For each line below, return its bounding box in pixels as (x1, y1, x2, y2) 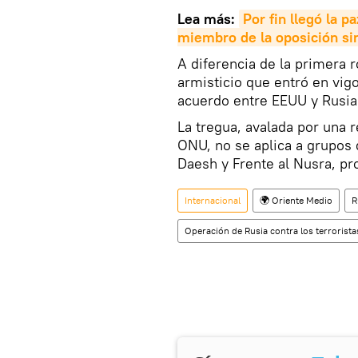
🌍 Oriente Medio (260, 194, 332, 207)
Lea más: (177, 10, 239, 29)
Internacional (185, 194, 241, 207)
